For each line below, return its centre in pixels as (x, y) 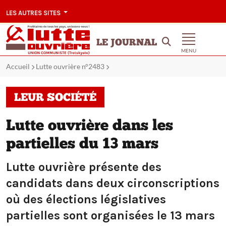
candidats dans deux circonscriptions (113, 183)
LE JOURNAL (127, 43)
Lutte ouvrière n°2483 (70, 67)
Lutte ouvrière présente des (84, 167)
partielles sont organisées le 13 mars (110, 216)
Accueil (18, 67)
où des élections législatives (86, 200)
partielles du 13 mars (82, 145)
